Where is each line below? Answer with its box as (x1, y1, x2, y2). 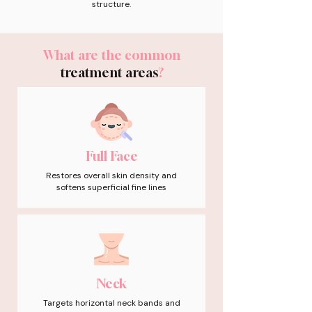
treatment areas (60, 65, 158, 80)
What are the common (43, 47, 180, 63)
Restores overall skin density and (46, 170, 177, 181)
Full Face (85, 148, 138, 164)
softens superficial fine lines (56, 182, 166, 193)
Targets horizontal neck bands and (42, 297, 180, 309)
